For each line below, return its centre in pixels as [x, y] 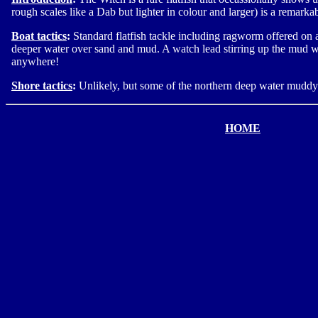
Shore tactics [42, 86]
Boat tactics [39, 36]
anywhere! [35, 61]
